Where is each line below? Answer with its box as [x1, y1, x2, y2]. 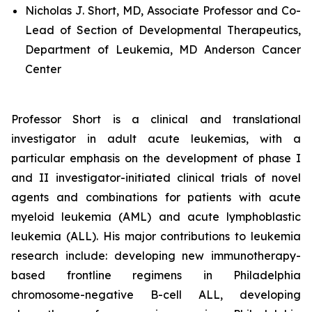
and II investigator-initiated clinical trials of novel [11, 171, 301, 185]
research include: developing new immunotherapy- [11, 249, 301, 263]
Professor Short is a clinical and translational [11, 112, 301, 126]
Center [25, 62, 61, 76]
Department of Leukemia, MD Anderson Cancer [25, 42, 301, 56]
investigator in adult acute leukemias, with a [11, 132, 301, 146]
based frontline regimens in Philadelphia [11, 268, 301, 282]
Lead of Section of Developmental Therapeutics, [25, 23, 301, 37]
